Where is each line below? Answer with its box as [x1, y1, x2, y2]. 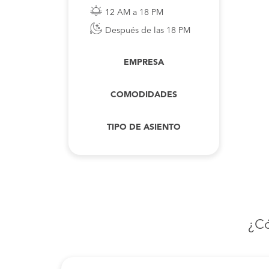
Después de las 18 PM [104, 26, 190, 35]
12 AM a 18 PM [104, 8, 163, 17]
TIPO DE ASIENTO [107, 123, 181, 131]
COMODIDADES [110, 91, 177, 99]
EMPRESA [124, 58, 164, 67]
